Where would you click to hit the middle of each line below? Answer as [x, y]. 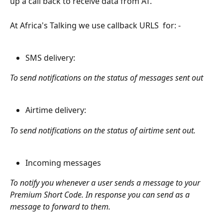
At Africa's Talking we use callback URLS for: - [96, 25]
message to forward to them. [60, 207]
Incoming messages [65, 163]
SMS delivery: [51, 57]
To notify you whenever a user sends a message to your [106, 183]
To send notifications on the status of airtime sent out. [103, 130]
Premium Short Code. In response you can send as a [101, 195]
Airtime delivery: [56, 110]
